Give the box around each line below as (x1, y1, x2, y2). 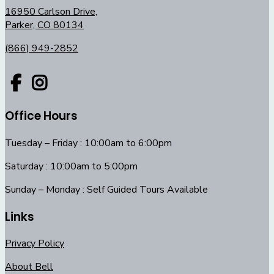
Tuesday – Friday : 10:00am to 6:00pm (5, 136, 172, 150)
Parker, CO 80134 (5, 18, 84, 32)
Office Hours (5, 108, 78, 125)
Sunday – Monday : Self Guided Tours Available (5, 182, 208, 196)
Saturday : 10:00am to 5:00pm (5, 159, 138, 173)
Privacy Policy (5, 237, 64, 251)
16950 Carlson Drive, (5, 5, 97, 19)
